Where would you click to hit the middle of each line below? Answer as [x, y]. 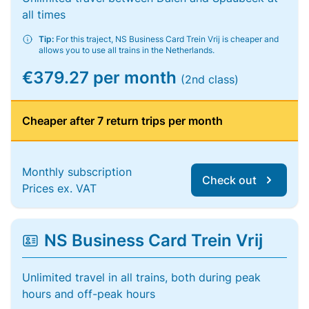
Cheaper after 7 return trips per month [122, 121]
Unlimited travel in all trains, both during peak [141, 277]
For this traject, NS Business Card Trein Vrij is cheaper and [166, 39]
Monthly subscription [77, 172]
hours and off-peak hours [89, 294]
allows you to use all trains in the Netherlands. [127, 50]
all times [44, 14]
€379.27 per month [101, 78]
